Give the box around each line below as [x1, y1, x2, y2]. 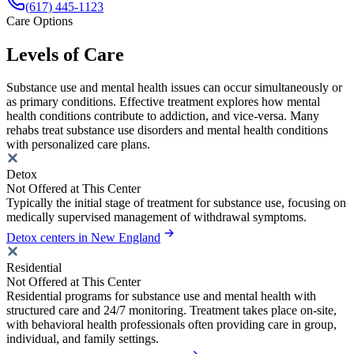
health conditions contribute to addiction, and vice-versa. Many [6, 109, 319, 123]
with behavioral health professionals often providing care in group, [6, 318, 337, 332]
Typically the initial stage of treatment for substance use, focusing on [6, 196, 346, 210]
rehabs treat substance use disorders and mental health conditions [6, 123, 328, 137]
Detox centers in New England [6, 231, 160, 245]
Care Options [6, 13, 73, 28]
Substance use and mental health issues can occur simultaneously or [6, 81, 342, 95]
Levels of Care [6, 43, 124, 65]
